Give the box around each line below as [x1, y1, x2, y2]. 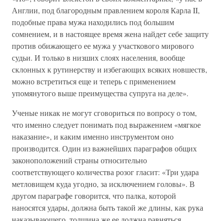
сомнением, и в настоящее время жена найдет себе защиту [12, 29, 209, 39]
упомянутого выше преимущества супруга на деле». [12, 88, 188, 98]
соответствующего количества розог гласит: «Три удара [12, 167, 199, 177]
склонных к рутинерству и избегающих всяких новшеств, [12, 64, 207, 74]
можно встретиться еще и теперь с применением [12, 76, 176, 86]
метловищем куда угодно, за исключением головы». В [12, 179, 195, 189]
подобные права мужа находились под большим [12, 17, 174, 27]
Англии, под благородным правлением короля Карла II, [12, 5, 200, 15]
